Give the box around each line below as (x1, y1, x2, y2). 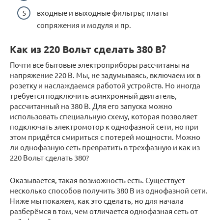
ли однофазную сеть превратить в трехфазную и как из (10, 142, 200, 152)
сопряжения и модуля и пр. (37, 20, 131, 29)
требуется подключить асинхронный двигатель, (10, 90, 177, 100)
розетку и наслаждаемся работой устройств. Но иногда (10, 80, 200, 90)
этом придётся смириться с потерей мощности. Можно (10, 132, 200, 141)
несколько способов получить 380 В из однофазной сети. (10, 185, 208, 195)
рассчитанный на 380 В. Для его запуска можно (10, 101, 172, 110)
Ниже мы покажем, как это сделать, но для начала (10, 195, 184, 205)
